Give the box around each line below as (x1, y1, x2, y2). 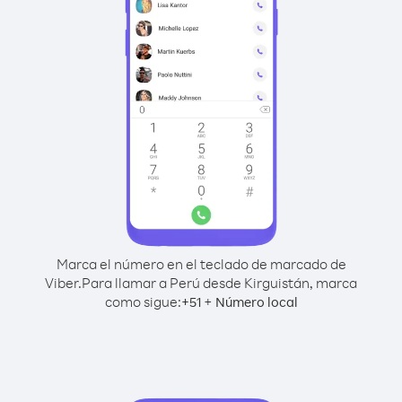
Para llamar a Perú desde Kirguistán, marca (82, 274, 357, 292)
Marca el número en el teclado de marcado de (56, 255, 346, 273)
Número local (214, 293, 298, 310)
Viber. (45, 274, 82, 292)
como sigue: (104, 293, 181, 310)
